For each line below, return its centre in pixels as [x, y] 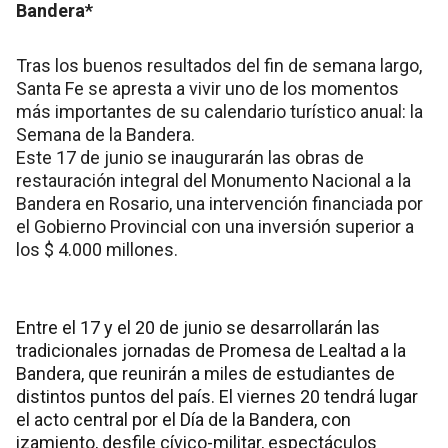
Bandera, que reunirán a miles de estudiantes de [205, 374]
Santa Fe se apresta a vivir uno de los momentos [207, 89]
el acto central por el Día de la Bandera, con [183, 420]
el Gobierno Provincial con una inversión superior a [215, 227]
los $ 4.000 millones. [97, 250]
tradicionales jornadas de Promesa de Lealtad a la [211, 351]
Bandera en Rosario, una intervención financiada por [219, 204]
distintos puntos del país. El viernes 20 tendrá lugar [217, 397]
